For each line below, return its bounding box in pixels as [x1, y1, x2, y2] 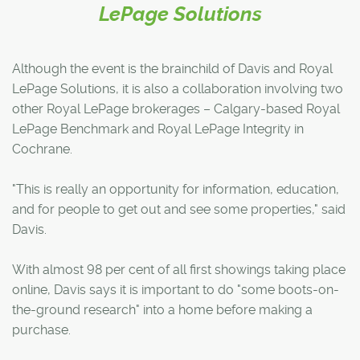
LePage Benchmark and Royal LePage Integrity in [12, 121, 304, 137]
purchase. [12, 321, 71, 337]
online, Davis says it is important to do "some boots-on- [12, 281, 339, 297]
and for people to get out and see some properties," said [12, 201, 346, 217]
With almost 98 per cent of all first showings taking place [12, 261, 346, 277]
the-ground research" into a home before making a [12, 301, 313, 317]
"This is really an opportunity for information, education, [12, 181, 339, 197]
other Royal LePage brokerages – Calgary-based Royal [12, 100, 340, 117]
